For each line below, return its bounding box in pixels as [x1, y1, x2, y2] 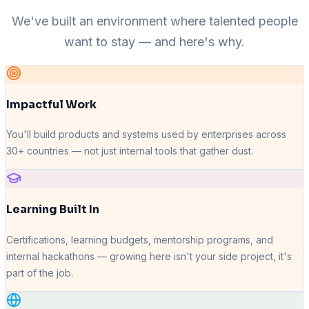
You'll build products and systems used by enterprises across [6, 128, 286, 141]
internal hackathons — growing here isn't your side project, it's [6, 250, 292, 262]
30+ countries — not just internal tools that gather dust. [6, 145, 253, 157]
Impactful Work [6, 97, 97, 112]
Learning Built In [6, 202, 99, 217]
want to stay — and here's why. [64, 34, 245, 49]
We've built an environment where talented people [11, 13, 298, 28]
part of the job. [6, 266, 73, 279]
